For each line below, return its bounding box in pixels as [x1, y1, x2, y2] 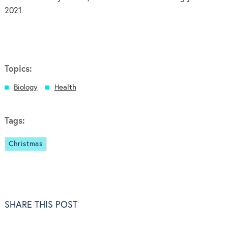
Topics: [4, 65, 32, 74]
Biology [13, 83, 38, 91]
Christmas [8, 140, 43, 148]
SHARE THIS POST [4, 201, 77, 210]
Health [54, 83, 76, 91]
